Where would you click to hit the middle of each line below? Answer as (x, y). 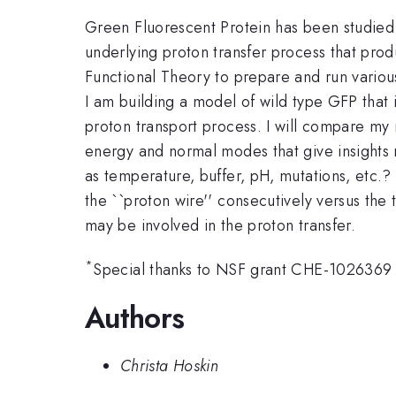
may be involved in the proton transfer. (221, 225)
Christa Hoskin (170, 366)
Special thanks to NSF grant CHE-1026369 (243, 270)
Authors (135, 317)
